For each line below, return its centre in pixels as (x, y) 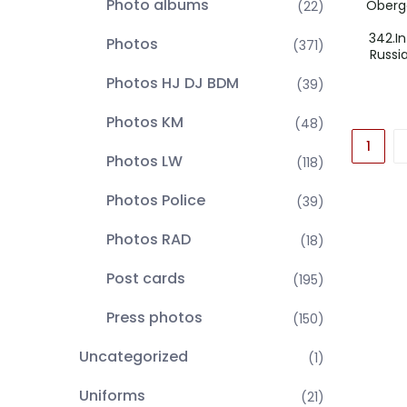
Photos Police (156, 200)
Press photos (154, 318)
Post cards (146, 278)
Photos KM (145, 122)
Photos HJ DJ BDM (173, 83)
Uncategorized (134, 357)
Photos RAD (149, 239)
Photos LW (144, 161)
